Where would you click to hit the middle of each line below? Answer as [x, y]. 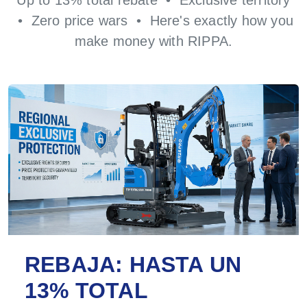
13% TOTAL [86, 290]
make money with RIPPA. [153, 41]
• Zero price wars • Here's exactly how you [153, 20]
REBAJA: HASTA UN [133, 264]
